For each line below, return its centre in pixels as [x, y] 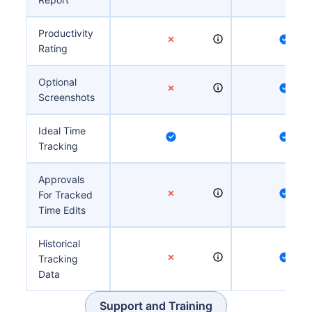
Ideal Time [62, 130]
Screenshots [67, 97]
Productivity [66, 33]
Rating [53, 48]
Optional [58, 81]
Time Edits [62, 210]
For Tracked [66, 194]
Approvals [62, 179]
